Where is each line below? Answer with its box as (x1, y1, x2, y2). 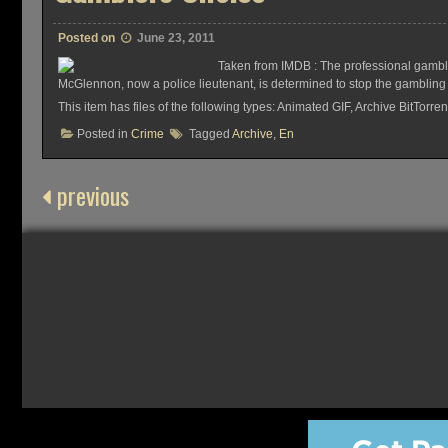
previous (51, 177, 129, 214)
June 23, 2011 (137, 31, 215, 45)
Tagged (189, 127, 232, 142)
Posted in (77, 127, 131, 142)
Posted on (58, 31, 118, 45)
